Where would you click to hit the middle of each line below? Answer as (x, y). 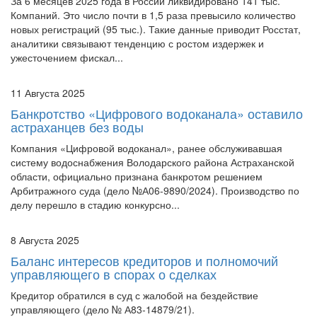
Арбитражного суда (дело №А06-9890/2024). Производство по (155, 190)
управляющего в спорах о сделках (114, 273)
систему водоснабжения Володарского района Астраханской (152, 162)
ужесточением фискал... (67, 57)
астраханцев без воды (77, 126)
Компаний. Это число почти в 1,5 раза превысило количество (153, 15)
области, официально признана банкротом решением (137, 176)
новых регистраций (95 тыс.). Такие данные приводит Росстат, (156, 29)
